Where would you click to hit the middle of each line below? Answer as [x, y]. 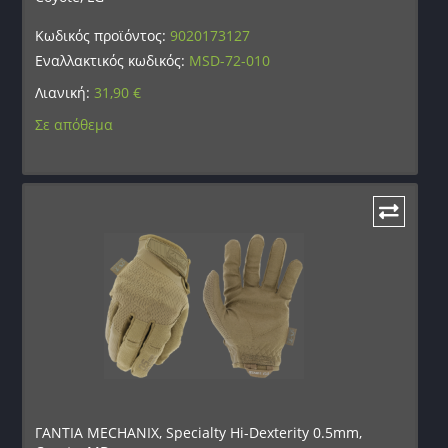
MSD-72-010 [230, 61]
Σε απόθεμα [74, 125]
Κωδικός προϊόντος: [103, 36]
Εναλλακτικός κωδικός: [112, 61]
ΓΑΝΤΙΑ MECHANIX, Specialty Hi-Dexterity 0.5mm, [199, 433]
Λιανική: [65, 93]
